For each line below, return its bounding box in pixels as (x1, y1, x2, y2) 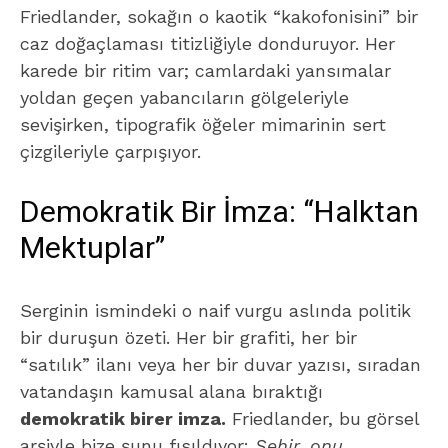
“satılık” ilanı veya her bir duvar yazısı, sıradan (20, 354, 421, 375)
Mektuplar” (20, 227, 165, 271)
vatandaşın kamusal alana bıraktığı (20, 381, 323, 402)
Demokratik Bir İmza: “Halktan (20, 191, 419, 235)
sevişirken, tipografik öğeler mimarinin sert (20, 114, 386, 135)
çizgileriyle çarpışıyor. (20, 141, 201, 162)
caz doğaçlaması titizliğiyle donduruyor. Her (20, 33, 395, 54)
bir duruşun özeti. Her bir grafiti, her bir (20, 327, 357, 348)
